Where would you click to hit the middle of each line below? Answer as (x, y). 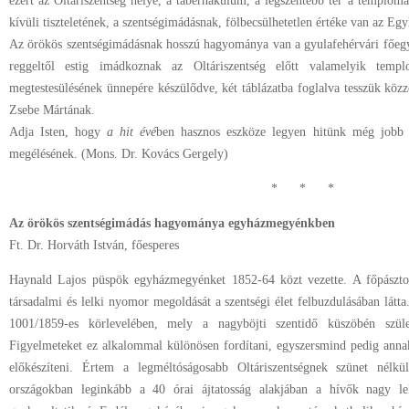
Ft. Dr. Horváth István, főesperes (94, 245)
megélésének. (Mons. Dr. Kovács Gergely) (119, 154)
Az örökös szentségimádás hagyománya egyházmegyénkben (172, 223)
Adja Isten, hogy (58, 132)
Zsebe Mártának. (52, 110)
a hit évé (132, 132)
